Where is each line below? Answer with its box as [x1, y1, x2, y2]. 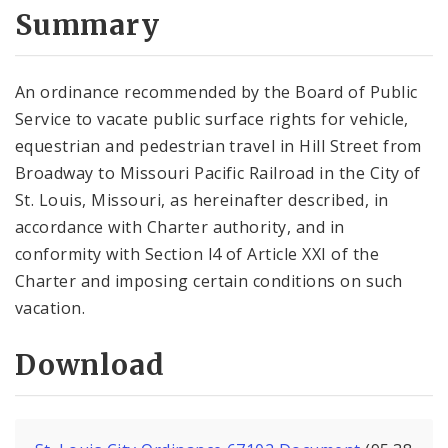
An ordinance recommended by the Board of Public [15, 80, 418, 103]
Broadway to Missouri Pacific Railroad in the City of [15, 161, 421, 184]
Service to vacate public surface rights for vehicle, [15, 107, 409, 130]
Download [15, 347, 165, 384]
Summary [15, 6, 160, 43]
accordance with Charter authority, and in [15, 215, 345, 238]
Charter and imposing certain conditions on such [15, 269, 403, 292]
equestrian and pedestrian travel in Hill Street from [15, 134, 422, 157]
